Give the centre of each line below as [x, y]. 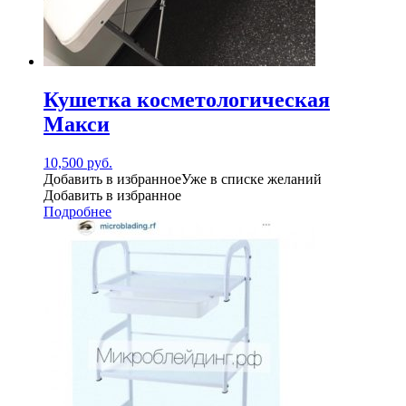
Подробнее [77, 211]
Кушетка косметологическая [187, 99]
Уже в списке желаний [251, 179]
